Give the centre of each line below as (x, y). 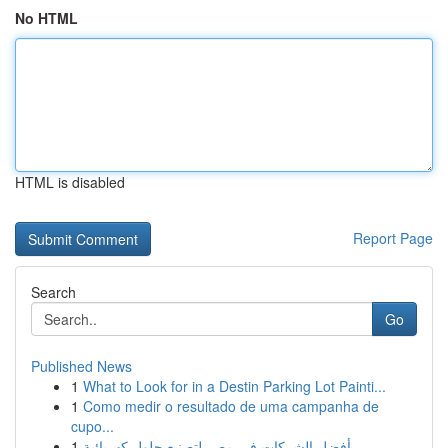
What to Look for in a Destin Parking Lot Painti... (234, 386)
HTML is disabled (70, 182)
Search (53, 292)
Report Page (393, 238)
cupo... (92, 426)
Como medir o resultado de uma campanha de (231, 406)
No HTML (46, 18)
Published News (81, 366)
